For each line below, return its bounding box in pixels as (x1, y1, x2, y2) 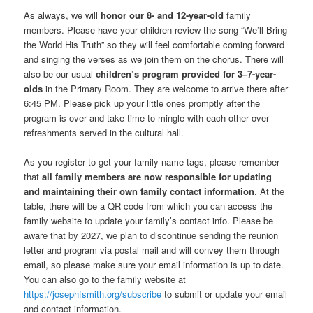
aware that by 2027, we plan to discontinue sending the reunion (24, 228, 279, 242)
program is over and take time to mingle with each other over (24, 110, 270, 124)
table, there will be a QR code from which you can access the (24, 199, 273, 213)
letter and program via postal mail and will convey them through (24, 243, 280, 257)
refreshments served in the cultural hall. (24, 125, 184, 139)
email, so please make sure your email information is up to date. (24, 258, 284, 272)
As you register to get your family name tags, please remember (24, 155, 280, 169)
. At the (254, 184, 285, 198)
